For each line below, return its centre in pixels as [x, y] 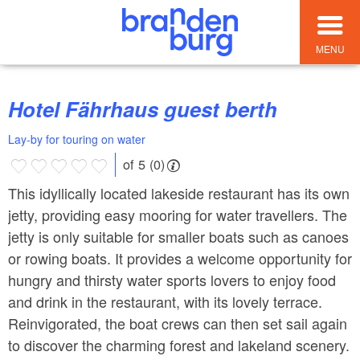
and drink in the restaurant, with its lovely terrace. [165, 301]
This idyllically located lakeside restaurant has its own [179, 192]
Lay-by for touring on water [77, 139]
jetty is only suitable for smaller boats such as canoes [178, 236]
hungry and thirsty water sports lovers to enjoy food [172, 279]
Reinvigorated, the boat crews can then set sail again [178, 323]
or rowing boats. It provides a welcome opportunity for [180, 258]
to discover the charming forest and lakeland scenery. [179, 344]
